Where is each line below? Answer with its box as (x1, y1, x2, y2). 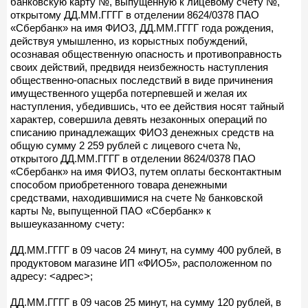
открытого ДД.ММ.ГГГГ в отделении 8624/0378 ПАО (10, 152, 256, 164)
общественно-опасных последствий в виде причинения (10, 74, 273, 86)
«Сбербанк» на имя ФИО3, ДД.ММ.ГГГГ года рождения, (10, 21, 274, 34)
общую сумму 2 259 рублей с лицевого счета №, (10, 139, 241, 151)
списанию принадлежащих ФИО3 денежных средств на (10, 126, 274, 138)
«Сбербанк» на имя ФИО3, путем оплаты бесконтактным (10, 165, 281, 177)
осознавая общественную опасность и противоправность (10, 47, 282, 60)
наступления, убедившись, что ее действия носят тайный (10, 100, 284, 112)
